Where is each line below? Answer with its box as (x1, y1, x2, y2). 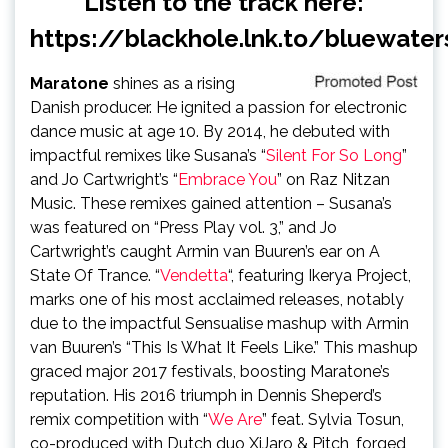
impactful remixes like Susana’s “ (30, 146, 266, 165)
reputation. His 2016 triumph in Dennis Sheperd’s (30, 386, 382, 405)
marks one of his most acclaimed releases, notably (30, 290, 404, 309)
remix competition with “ (30, 410, 208, 429)
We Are (208, 410, 262, 429)
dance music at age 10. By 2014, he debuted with (30, 122, 390, 141)
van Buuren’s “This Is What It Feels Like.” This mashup (30, 338, 418, 357)
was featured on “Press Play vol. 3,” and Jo (30, 218, 337, 237)
